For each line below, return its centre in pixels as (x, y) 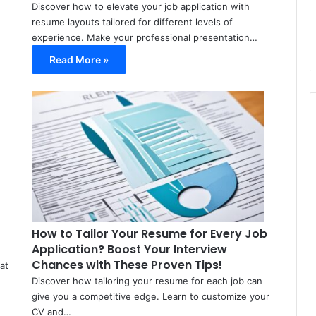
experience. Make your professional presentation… (144, 38)
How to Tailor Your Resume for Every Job (149, 234)
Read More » (79, 60)
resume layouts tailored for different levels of (132, 22)
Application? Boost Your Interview (129, 250)
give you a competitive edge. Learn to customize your (150, 297)
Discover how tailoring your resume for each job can (147, 281)
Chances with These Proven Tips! (127, 265)
